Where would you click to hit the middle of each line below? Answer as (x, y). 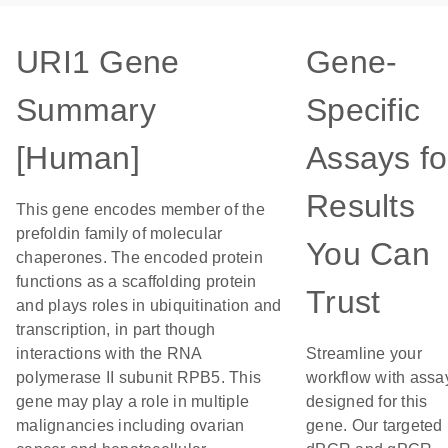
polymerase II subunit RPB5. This (138, 377)
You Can (368, 254)
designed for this (367, 401)
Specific (363, 110)
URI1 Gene (98, 62)
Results (360, 206)
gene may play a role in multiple (132, 401)
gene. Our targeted (374, 425)
